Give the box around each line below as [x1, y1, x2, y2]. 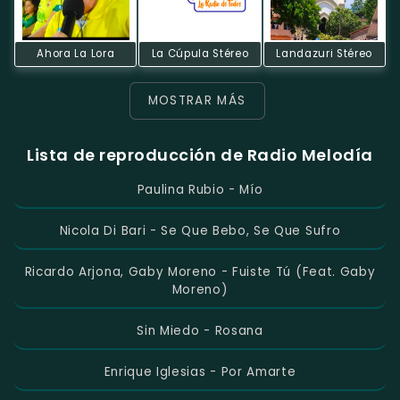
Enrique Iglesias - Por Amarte [104, 363, 296, 381]
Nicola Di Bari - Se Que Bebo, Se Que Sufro [59, 222, 341, 240]
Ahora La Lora [37, 46, 115, 61]
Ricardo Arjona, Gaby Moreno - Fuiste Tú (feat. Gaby [24, 263, 376, 281]
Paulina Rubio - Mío [137, 181, 263, 199]
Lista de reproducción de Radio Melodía [27, 144, 373, 167]
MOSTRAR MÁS [147, 91, 246, 109]
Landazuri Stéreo [276, 46, 373, 61]
